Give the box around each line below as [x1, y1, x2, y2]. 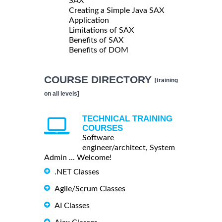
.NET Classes [55, 167, 99, 176]
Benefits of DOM [69, 46, 128, 54]
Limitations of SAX [69, 26, 134, 34]
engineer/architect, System [82, 143, 175, 152]
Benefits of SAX [69, 36, 123, 44]
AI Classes [55, 201, 90, 210]
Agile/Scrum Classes [55, 184, 125, 193]
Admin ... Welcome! [44, 153, 111, 162]
